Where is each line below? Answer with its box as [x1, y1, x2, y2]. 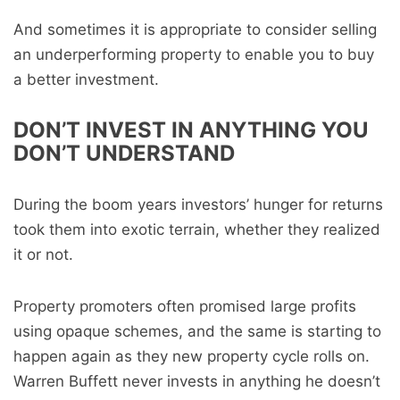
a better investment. [13, 71, 159, 88]
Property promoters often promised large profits [13, 297, 356, 315]
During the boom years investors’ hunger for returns [13, 196, 383, 213]
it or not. [13, 246, 73, 263]
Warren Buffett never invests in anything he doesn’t [13, 372, 380, 390]
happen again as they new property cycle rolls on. [13, 347, 370, 365]
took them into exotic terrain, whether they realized [13, 221, 380, 238]
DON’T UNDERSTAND [13, 140, 235, 166]
